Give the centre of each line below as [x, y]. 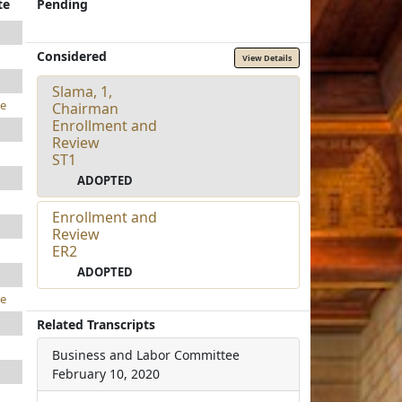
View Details [267, 57]
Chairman [86, 108]
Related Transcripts [96, 324]
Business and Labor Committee [146, 354]
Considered [72, 56]
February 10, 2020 [106, 373]
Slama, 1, [83, 91]
